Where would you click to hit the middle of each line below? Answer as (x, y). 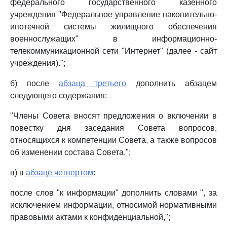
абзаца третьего (92, 83)
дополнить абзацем (172, 83)
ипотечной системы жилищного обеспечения (113, 27)
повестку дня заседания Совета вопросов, (113, 128)
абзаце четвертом (60, 173)
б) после (34, 83)
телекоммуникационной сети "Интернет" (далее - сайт (113, 51)
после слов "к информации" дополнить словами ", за (113, 193)
